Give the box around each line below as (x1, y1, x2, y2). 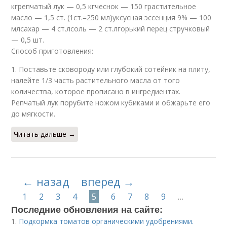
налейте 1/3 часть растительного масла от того (11, 75, 180, 85)
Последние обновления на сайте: (11, 203, 163, 216)
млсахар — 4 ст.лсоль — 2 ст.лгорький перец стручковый (11, 24, 210, 33)
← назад (22, 174, 69, 189)
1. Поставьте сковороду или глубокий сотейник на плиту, (11, 64, 211, 74)
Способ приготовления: (11, 46, 94, 56)
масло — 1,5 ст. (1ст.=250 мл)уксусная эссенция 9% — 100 (11, 13, 212, 22)
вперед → (81, 174, 134, 189)
